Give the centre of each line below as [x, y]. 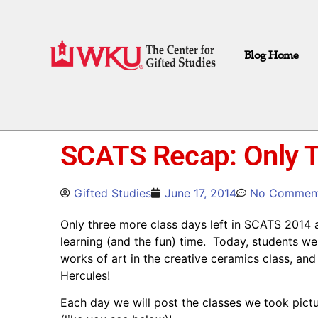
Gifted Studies [113, 193]
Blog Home [271, 55]
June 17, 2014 [201, 193]
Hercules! [85, 275]
